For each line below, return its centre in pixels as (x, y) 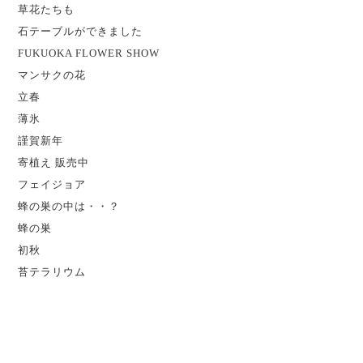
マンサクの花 (52, 75)
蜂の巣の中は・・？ (69, 206)
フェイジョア (52, 184)
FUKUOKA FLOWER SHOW (89, 53)
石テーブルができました (81, 31)
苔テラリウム (52, 271)
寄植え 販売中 (54, 162)
